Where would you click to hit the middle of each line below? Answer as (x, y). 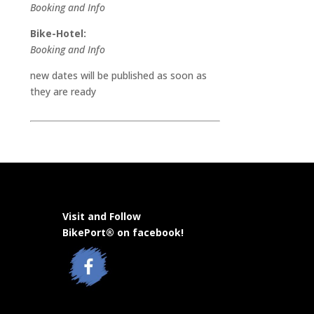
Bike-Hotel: (58, 33)
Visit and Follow (102, 216)
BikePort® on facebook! (123, 232)
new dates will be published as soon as (118, 75)
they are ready (63, 91)
